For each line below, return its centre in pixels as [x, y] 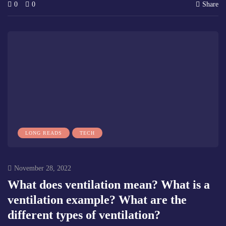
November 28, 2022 [43, 168]
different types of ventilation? [84, 215]
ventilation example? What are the [97, 200]
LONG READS [44, 133]
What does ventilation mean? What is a [109, 184]
